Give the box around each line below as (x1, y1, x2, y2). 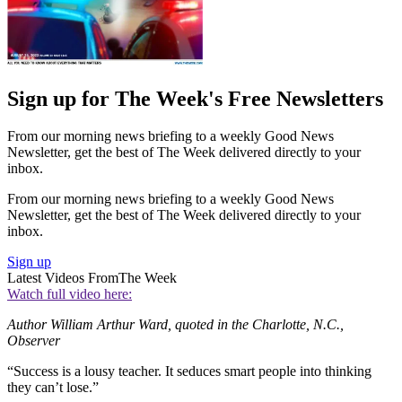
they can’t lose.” (7, 380, 99, 396)
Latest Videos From (7, 270, 118, 286)
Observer (7, 333, 60, 349)
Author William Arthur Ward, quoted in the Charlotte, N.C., (7, 317, 344, 333)
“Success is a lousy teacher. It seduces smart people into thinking (7, 363, 371, 380)
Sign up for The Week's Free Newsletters (7, 86, 383, 110)
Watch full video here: (7, 286, 132, 302)
